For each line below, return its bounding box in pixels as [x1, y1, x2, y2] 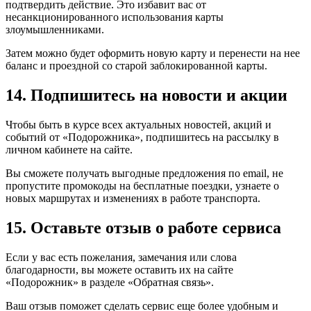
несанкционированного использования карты [6, 11, 224, 24]
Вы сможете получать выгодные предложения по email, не [6, 167, 283, 180]
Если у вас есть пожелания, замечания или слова [6, 251, 237, 263]
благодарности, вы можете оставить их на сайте [6, 264, 233, 276]
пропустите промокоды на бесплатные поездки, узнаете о [6, 180, 279, 192]
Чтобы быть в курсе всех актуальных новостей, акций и [6, 119, 271, 131]
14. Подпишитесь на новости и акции [6, 86, 287, 105]
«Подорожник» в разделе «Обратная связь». [6, 276, 214, 288]
